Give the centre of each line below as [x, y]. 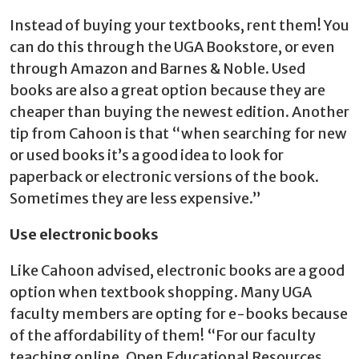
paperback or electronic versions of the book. [164, 177]
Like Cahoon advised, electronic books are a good [177, 270]
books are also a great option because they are [167, 90]
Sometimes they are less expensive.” [135, 198]
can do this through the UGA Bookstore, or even [172, 47]
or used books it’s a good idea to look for [147, 155]
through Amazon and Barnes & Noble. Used [157, 69]
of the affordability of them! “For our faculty [163, 335]
